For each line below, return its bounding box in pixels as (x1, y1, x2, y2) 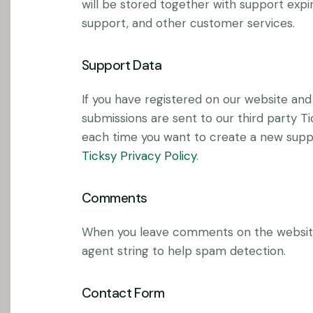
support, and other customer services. (82, 15, 295, 31)
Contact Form (82, 284, 165, 303)
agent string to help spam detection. (82, 243, 286, 259)
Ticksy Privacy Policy (82, 148, 196, 164)
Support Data (82, 57, 162, 75)
